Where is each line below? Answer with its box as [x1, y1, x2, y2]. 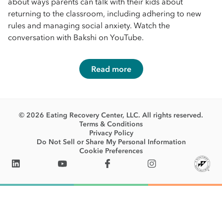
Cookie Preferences [79, 147, 143, 155]
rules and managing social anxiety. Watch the [8, 20, 170, 30]
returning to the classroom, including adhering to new [8, 8, 201, 18]
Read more [91, 64, 131, 74]
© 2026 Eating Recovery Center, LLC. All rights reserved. [19, 111, 203, 119]
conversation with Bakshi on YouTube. [8, 32, 144, 42]
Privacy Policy [89, 129, 133, 137]
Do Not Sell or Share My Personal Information [36, 138, 186, 146]
